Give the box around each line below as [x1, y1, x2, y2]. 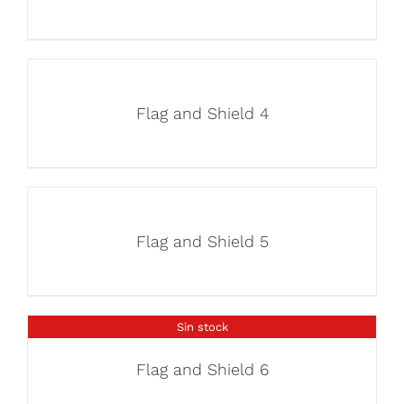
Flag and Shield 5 [135, 232, 269, 251]
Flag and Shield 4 [135, 104, 269, 123]
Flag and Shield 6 [135, 360, 269, 379]
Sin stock [176, 319, 228, 334]
